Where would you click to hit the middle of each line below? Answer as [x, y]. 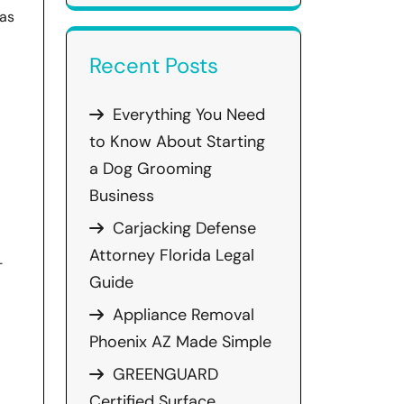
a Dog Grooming [151, 169]
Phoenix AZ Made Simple [180, 342]
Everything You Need [189, 115]
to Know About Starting [177, 142]
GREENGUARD [165, 374]
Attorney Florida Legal [172, 255]
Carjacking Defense [184, 228]
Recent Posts [154, 65]
